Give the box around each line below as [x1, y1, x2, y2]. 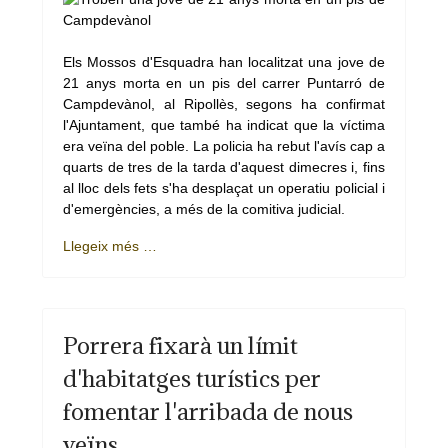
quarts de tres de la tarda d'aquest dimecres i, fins [63, 159, 385, 175]
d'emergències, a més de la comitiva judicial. [63, 201, 345, 217]
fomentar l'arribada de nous [63, 396, 353, 426]
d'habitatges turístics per [63, 363, 321, 393]
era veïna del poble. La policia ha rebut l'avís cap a [63, 138, 385, 154]
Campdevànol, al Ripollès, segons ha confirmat [63, 96, 385, 112]
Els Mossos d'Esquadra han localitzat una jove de [63, 54, 385, 70]
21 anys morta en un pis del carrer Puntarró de [63, 75, 385, 91]
